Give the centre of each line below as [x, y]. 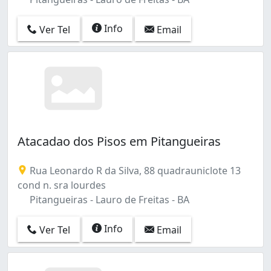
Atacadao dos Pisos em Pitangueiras [119, 142]
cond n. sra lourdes [62, 185]
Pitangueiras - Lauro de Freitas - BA [108, 200]
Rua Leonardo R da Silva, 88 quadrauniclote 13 [134, 171]
